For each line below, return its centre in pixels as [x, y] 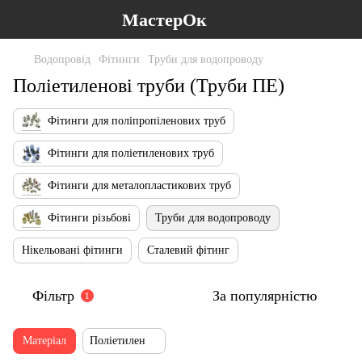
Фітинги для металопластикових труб [139, 185]
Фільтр [53, 296]
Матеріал [44, 341]
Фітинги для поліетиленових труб [131, 153]
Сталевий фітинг [188, 250]
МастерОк [164, 19]
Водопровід [62, 59]
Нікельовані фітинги [72, 250]
